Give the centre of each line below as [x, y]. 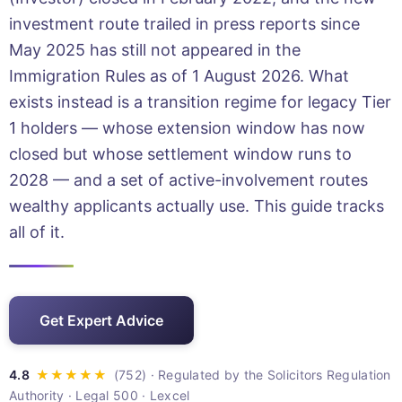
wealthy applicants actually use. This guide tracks [197, 205]
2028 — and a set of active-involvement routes [188, 179]
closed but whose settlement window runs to [180, 153]
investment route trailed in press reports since [184, 23]
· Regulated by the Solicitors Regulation [269, 374]
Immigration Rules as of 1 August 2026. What [179, 75]
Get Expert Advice [101, 320]
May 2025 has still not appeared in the [155, 49]
